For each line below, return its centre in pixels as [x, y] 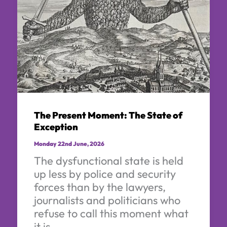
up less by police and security [105, 174]
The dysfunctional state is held [108, 160]
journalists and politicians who [107, 200]
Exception [56, 127]
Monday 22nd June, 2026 [69, 143]
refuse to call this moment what [111, 213]
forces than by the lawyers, [100, 187]
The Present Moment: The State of [108, 115]
